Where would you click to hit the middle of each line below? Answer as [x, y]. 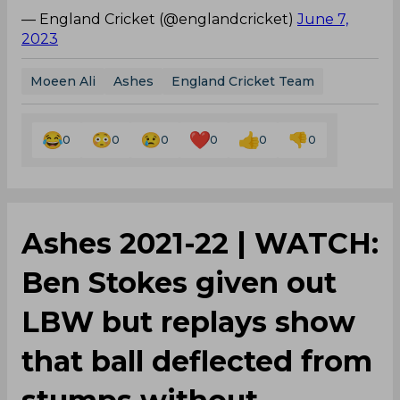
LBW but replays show [188, 321]
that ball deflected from [197, 361]
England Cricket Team [243, 81]
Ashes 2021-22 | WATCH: [200, 243]
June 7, [323, 19]
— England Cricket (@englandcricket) [159, 19]
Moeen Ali [63, 81]
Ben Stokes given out [179, 282]
